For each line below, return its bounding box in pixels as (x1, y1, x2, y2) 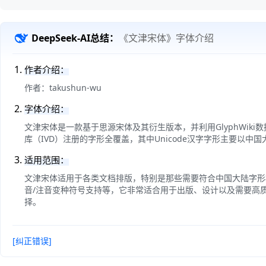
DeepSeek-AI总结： (31, 31, 119, 45)
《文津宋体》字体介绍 (119, 31, 214, 45)
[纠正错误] (12, 235, 52, 246)
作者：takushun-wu (24, 82, 102, 93)
